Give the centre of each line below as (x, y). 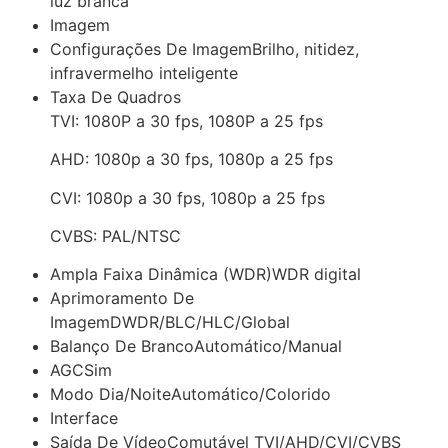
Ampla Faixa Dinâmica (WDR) (161, 274)
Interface (84, 418)
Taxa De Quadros (115, 96)
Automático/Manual (268, 346)
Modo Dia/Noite (110, 394)
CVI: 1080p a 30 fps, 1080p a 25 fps (187, 197)
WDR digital (316, 274)
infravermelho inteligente (144, 72)
